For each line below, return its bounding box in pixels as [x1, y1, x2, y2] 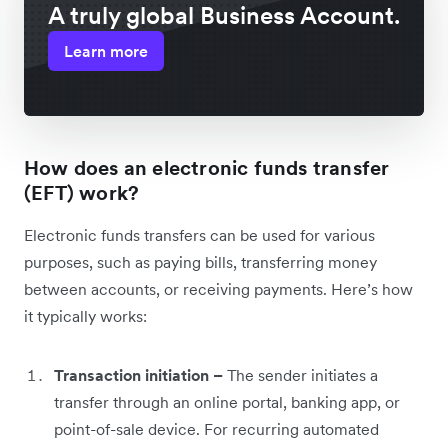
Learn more [64, 41, 148, 62]
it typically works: [24, 306, 147, 327]
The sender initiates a [227, 365, 378, 386]
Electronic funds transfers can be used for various [24, 225, 375, 246]
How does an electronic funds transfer [24, 155, 390, 182]
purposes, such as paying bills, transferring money [24, 252, 377, 273]
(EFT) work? [24, 180, 140, 207]
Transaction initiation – [54, 365, 227, 386]
